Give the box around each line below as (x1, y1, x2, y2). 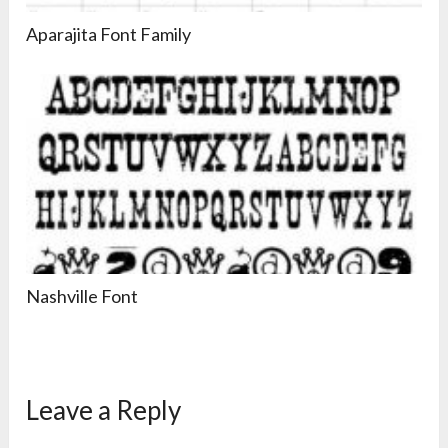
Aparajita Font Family (26, 22, 192, 45)
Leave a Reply (26, 393, 182, 426)
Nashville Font (26, 284, 139, 307)
